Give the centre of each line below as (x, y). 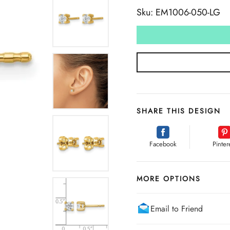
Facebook (163, 144)
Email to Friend (177, 208)
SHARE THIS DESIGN (179, 111)
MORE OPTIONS (169, 179)
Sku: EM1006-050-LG (178, 12)
